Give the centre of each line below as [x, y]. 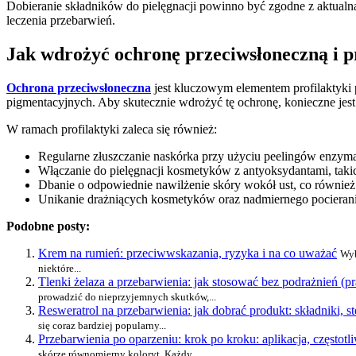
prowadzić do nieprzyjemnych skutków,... [127, 296]
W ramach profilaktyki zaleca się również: [112, 129]
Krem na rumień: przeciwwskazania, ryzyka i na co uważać [188, 253]
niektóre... [60, 268]
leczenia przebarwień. [61, 20]
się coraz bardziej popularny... [102, 325]
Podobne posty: [48, 226]
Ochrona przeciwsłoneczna [79, 87]
